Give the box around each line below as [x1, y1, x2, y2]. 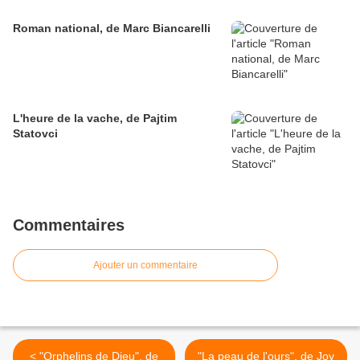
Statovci [13, 127, 58, 141]
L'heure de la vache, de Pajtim [13, 112, 177, 125]
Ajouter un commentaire [93, 260, 198, 272]
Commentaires [13, 216, 125, 235]
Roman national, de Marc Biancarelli [13, 22, 211, 35]
